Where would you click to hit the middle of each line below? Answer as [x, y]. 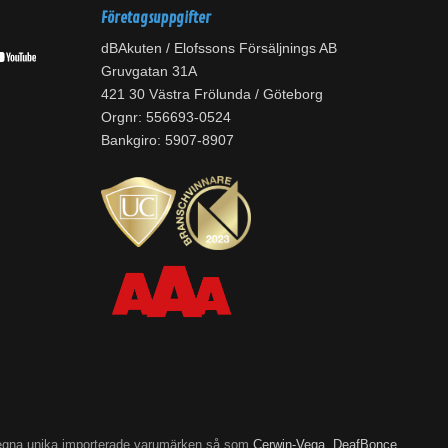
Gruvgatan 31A [149, 71]
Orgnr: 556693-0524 [166, 117]
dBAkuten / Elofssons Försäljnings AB [219, 48]
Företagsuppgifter [156, 18]
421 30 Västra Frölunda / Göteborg [212, 94]
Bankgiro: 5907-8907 [167, 140]
